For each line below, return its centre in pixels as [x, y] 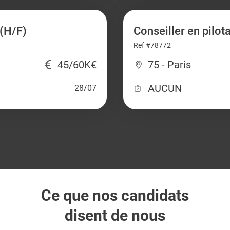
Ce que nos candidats [115, 195]
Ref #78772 [152, 45]
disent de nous [115, 215]
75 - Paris [169, 65]
